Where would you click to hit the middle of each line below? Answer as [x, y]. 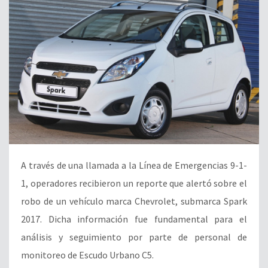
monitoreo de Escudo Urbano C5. [87, 255]
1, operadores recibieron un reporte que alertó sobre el [134, 183]
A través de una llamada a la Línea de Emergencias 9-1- [134, 165]
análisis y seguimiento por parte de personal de [134, 237]
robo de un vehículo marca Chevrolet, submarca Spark [134, 201]
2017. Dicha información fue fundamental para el [134, 219]
